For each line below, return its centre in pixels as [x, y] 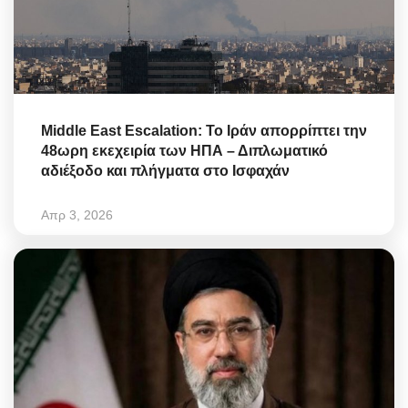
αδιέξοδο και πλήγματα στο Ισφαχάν [165, 171]
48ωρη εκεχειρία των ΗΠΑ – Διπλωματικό [184, 151]
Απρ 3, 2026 [77, 215]
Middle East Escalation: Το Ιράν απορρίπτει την [204, 131]
